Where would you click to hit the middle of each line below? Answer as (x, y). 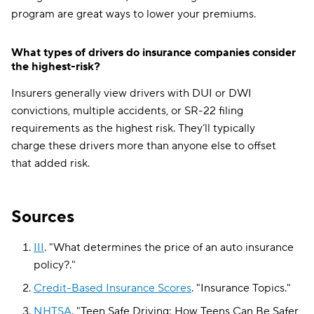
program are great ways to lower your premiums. (134, 14)
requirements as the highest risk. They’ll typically (133, 128)
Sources (43, 217)
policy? (52, 265)
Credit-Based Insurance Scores (112, 288)
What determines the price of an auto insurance (173, 247)
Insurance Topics (243, 288)
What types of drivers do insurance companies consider (153, 53)
